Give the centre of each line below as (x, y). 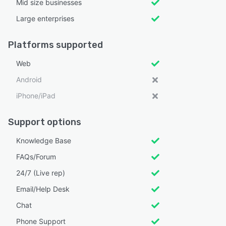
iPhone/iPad (36, 95)
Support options (45, 122)
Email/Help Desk (43, 189)
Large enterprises (45, 18)
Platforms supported (55, 45)
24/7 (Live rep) (41, 173)
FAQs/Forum (36, 156)
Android (29, 79)
